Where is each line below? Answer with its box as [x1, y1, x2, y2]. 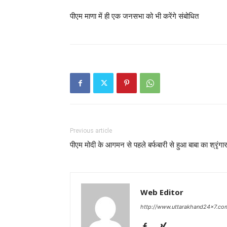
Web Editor [140, 187, 183, 197]
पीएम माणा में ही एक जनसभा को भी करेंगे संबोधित [70, 11, 199, 21]
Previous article [70, 127, 112, 134]
